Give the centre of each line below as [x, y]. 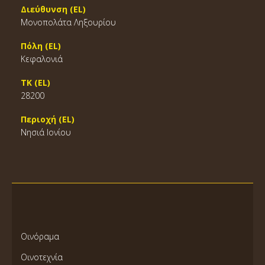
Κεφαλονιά [42, 59]
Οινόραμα [40, 236]
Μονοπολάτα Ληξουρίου [68, 22]
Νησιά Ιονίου [46, 132]
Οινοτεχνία [42, 257]
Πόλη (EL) [41, 46]
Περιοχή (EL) [48, 119]
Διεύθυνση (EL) [53, 9]
